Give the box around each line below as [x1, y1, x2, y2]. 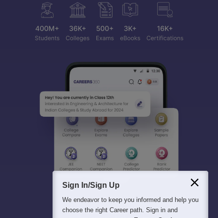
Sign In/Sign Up [62, 181, 120, 189]
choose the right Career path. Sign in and [62, 206, 178, 214]
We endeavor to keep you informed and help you [62, 196, 199, 203]
